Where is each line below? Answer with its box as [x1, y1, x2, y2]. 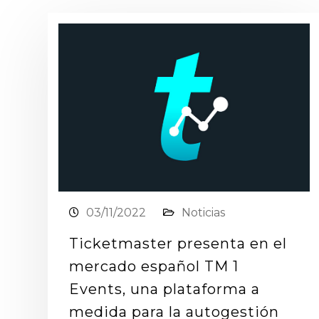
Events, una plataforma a [69, 280, 260, 298]
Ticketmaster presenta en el [69, 234, 287, 252]
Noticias [182, 205, 225, 219]
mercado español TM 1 [69, 257, 239, 275]
